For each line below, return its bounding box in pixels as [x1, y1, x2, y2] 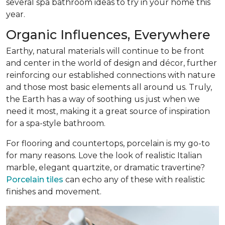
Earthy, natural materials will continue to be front [6, 46, 204, 56]
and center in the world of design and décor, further [6, 58, 217, 68]
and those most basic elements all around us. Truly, [6, 82, 212, 92]
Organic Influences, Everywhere [6, 27, 210, 42]
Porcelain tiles [6, 175, 63, 184]
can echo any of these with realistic [63, 175, 205, 184]
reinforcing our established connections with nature [6, 70, 215, 80]
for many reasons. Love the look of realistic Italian [6, 151, 202, 160]
